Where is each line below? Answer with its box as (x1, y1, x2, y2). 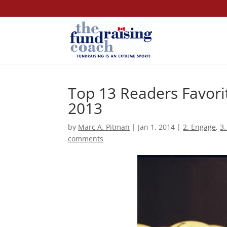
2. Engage (183, 122, 216, 132)
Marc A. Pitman (78, 122, 130, 132)
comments (68, 134, 104, 143)
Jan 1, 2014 (138, 122, 175, 132)
